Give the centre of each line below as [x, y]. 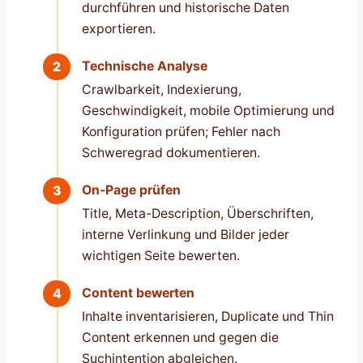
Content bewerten [138, 293]
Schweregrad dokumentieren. [171, 152]
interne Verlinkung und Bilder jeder [185, 234]
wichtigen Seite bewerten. [160, 255]
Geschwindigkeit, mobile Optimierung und [208, 110]
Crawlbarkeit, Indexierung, [161, 89]
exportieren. [118, 28]
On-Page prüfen [131, 190]
